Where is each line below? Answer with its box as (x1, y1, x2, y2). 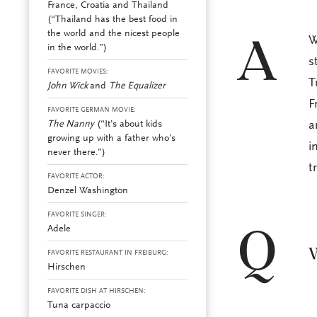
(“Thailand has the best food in (47, 14, 178, 25)
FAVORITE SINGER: (47, 211, 107, 219)
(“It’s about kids (93, 119, 162, 129)
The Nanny (47, 119, 94, 129)
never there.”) (47, 147, 105, 158)
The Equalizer (108, 81, 166, 91)
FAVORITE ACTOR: (47, 173, 105, 180)
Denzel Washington (47, 185, 128, 196)
